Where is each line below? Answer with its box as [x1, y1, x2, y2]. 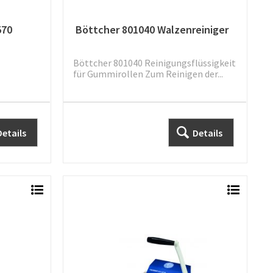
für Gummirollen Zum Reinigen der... [73, 68, 223, 80]
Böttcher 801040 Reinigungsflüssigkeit [73, 57, 236, 69]
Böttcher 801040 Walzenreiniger [75, 23, 229, 37]
